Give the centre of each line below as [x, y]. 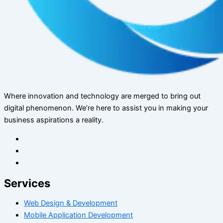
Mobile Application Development [78, 215]
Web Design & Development [71, 203]
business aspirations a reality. [54, 120]
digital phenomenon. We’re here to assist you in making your [106, 108]
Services [27, 183]
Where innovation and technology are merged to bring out [102, 96]
